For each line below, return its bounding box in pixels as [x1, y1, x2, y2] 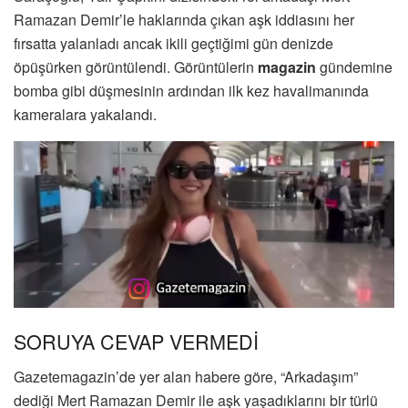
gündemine [316, 56, 393, 78]
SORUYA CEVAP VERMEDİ [14, 326, 259, 355]
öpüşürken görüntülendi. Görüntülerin [14, 56, 258, 78]
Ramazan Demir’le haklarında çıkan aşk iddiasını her [14, 9, 354, 31]
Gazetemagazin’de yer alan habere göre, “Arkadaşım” [14, 365, 358, 387]
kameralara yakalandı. [14, 104, 157, 126]
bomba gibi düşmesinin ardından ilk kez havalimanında [14, 80, 369, 102]
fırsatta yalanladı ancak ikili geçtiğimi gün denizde [14, 33, 333, 55]
